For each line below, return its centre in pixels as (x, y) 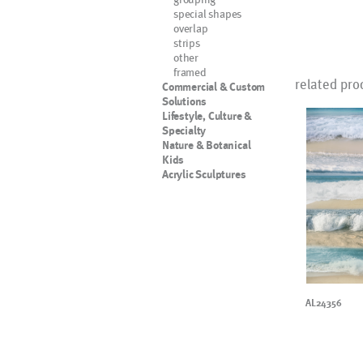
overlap (191, 28)
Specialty (184, 130)
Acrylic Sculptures (204, 174)
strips (187, 43)
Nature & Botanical (207, 145)
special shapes (208, 13)
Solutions (185, 101)
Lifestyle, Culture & (207, 116)
